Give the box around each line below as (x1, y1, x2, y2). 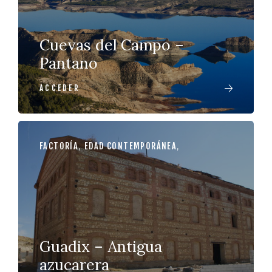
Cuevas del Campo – (39, 35, 184, 55)
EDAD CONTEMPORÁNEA (84, 141, 177, 151)
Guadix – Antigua (39, 237, 162, 256)
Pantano (39, 53, 98, 73)
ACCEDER (39, 83, 80, 93)
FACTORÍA (39, 141, 79, 151)
